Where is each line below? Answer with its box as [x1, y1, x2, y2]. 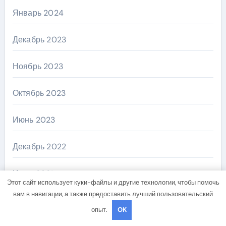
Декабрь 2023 [12, 34, 67, 45]
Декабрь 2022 [12, 141, 67, 152]
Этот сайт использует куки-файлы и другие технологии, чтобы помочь [7, 178, 219, 187]
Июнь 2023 [12, 114, 55, 125]
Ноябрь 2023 [12, 61, 63, 72]
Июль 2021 [12, 167, 53, 179]
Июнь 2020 [12, 194, 56, 205]
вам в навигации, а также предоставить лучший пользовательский [13, 189, 213, 198]
